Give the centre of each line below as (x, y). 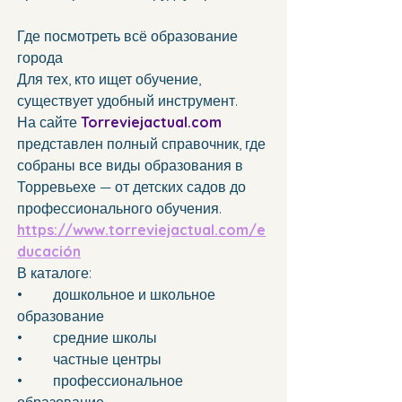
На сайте (49, 122)
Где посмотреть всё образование (129, 36)
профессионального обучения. (119, 209)
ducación (49, 252)
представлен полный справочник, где (143, 144)
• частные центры (109, 359)
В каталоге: (54, 273)
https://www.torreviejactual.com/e (141, 230)
